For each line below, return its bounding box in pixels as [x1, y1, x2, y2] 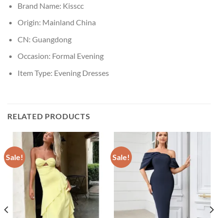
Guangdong [32, 34, 72, 44]
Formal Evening [52, 51, 104, 61]
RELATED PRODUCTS [7, 111, 91, 121]
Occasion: [17, 51, 52, 61]
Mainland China [42, 18, 96, 27]
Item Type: [17, 68, 54, 78]
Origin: [17, 18, 42, 27]
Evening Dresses [54, 68, 109, 78]
